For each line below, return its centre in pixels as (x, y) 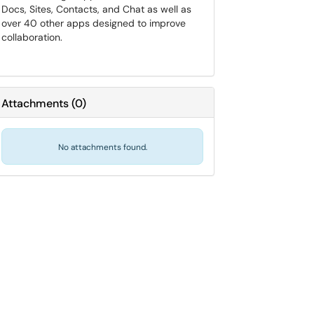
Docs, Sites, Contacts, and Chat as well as (96, 9)
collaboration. (32, 37)
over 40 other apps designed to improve (94, 23)
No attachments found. (102, 147)
